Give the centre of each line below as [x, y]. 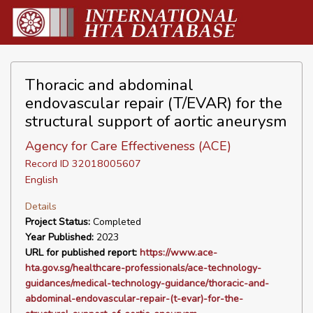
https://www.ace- [179, 253]
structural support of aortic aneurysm [156, 121]
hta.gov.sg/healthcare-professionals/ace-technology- [143, 268]
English [42, 180]
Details [41, 206]
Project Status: [58, 222]
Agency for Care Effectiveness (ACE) [128, 146]
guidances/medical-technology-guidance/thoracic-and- [147, 283]
